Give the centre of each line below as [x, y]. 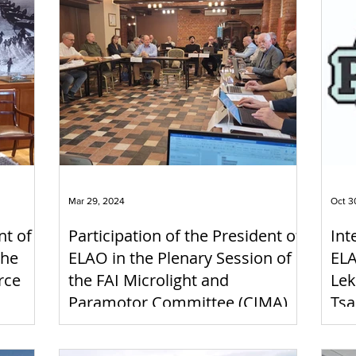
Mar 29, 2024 [97, 201]
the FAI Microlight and [149, 280]
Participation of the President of [185, 235]
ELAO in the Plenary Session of [180, 257]
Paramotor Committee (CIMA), [180, 302]
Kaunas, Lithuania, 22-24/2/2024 [184, 324]
